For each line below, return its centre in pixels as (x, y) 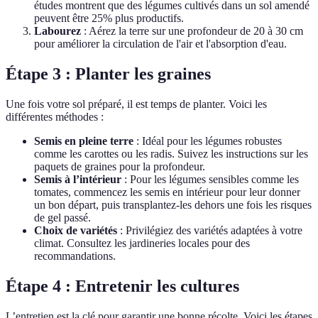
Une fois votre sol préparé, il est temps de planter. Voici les (136, 104)
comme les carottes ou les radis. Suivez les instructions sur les (171, 154)
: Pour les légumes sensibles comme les (210, 180)
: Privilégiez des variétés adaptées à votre (210, 231)
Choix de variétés (76, 231)
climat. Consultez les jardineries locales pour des (142, 243)
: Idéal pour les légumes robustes (208, 141)
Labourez (57, 31)
